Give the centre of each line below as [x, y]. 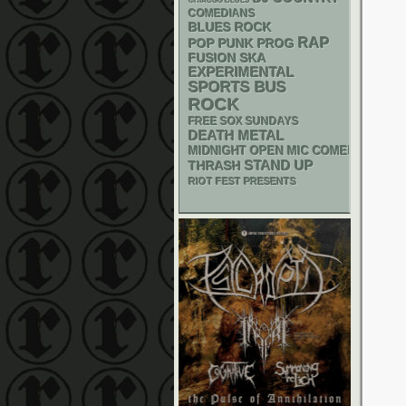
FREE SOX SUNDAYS [244, 121]
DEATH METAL [237, 135]
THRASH [215, 166]
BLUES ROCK [230, 28]
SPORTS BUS [237, 87]
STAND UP [279, 165]
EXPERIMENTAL [242, 72]
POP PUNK [221, 43]
